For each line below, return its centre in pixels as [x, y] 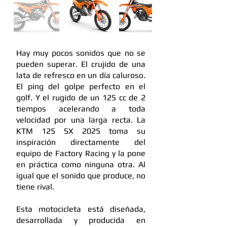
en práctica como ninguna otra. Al [81, 164]
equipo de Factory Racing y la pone [81, 153]
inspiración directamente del [81, 142]
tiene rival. [35, 187]
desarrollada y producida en [81, 220]
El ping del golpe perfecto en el [81, 86]
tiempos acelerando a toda [81, 109]
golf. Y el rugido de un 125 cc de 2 [81, 98]
